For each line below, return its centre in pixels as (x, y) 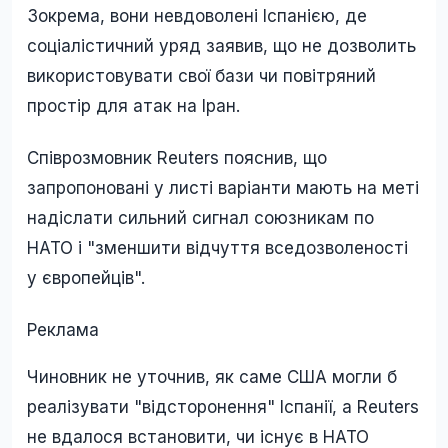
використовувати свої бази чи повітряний (201, 75)
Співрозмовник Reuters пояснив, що (177, 158)
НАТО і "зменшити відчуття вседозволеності (217, 248)
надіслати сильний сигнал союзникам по (200, 218)
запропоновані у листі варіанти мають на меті (223, 188)
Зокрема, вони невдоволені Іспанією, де (197, 15)
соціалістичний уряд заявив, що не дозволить (221, 45)
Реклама (63, 330)
